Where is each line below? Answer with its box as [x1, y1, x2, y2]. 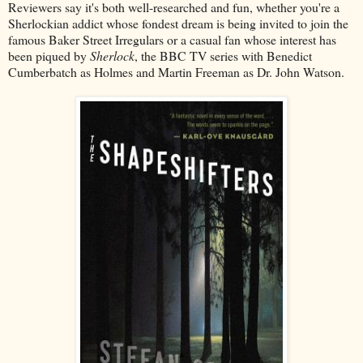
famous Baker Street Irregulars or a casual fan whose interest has [8, 30, 336, 48]
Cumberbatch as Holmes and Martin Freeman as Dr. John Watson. [8, 62, 344, 80]
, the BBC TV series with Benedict [135, 46, 312, 64]
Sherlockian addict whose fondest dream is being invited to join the [8, 14, 348, 32]
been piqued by [8, 46, 90, 64]
